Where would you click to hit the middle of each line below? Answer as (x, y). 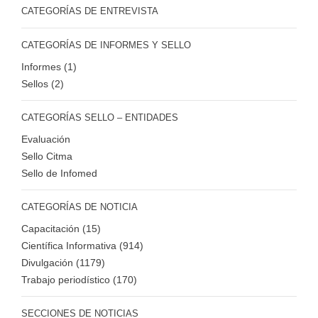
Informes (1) (49, 67)
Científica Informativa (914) (82, 246)
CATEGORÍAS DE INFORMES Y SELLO (106, 45)
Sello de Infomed (59, 174)
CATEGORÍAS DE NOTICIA (79, 207)
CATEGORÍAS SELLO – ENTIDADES (100, 118)
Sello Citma (47, 157)
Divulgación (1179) (63, 263)
